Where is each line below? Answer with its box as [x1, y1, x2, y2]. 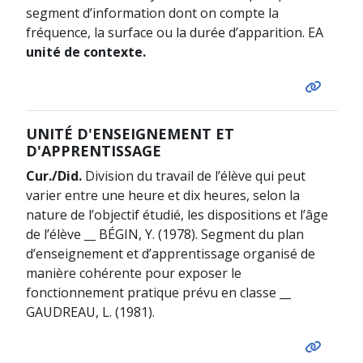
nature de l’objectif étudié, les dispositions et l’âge [25, 205, 328, 224]
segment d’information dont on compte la [25, 3, 279, 22]
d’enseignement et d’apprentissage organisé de [25, 244, 315, 263]
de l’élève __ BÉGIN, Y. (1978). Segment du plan [25, 224, 304, 243]
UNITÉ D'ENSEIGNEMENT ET [25, 123, 234, 143]
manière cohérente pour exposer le [25, 263, 241, 282]
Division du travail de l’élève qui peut [81, 166, 305, 185]
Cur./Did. [25, 166, 82, 185]
